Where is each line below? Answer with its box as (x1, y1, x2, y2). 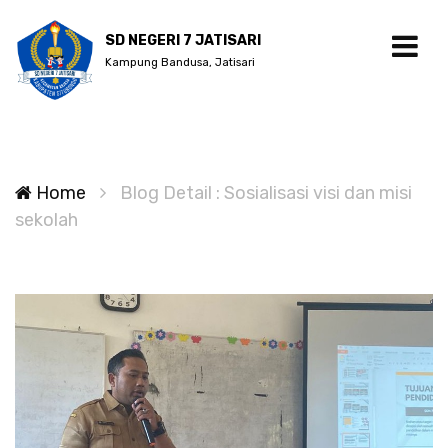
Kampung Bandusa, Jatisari (105, 56, 255, 69)
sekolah (15, 209, 78, 231)
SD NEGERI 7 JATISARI (105, 32, 261, 49)
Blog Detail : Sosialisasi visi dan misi (120, 182, 412, 204)
